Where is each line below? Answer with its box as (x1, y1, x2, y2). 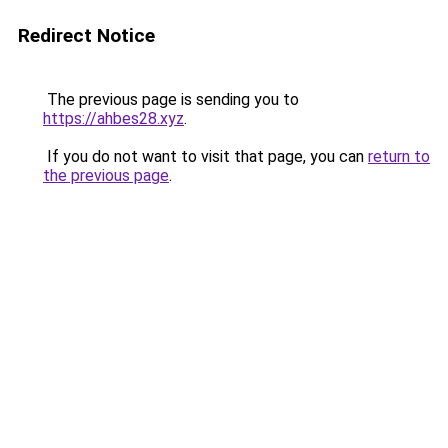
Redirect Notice (18, 24, 155, 47)
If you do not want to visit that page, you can (43, 147, 368, 166)
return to (368, 147, 430, 166)
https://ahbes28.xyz (43, 109, 184, 128)
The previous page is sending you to (43, 90, 299, 109)
